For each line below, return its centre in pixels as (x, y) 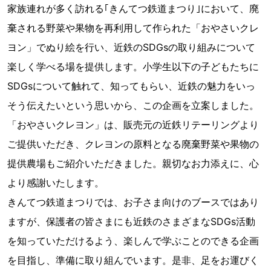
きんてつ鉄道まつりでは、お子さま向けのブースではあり (133, 202)
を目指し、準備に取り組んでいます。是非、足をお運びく (133, 260)
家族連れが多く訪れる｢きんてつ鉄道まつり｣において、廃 (133, 8)
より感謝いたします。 (56, 182)
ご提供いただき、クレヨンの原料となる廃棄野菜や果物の (133, 144)
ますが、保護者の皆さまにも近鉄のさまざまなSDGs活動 (131, 221)
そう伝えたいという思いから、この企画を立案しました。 (133, 105)
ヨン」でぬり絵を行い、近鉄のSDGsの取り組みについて (131, 47)
